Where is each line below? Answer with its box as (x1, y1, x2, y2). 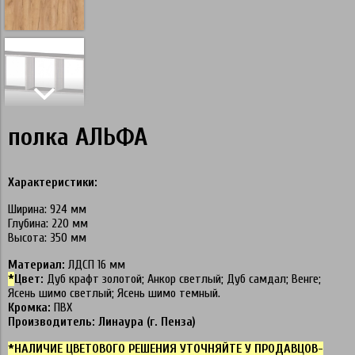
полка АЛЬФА (8, 122, 147, 152)
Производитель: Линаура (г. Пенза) (8, 315, 196, 330)
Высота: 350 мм (8, 231, 86, 246)
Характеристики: (8, 175, 97, 190)
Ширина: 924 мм (8, 202, 86, 217)
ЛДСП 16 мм (65, 258, 125, 273)
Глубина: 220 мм (8, 216, 88, 231)
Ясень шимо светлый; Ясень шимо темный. (8, 286, 220, 301)
